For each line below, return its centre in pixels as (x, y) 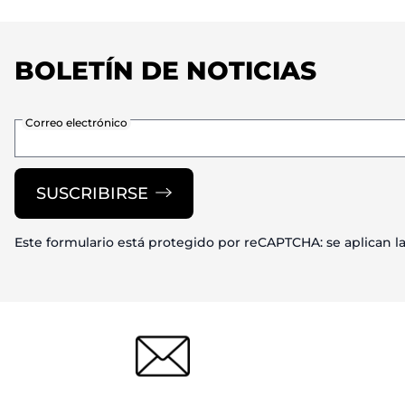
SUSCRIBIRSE (92, 193)
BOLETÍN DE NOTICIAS (165, 71)
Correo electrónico (76, 122)
